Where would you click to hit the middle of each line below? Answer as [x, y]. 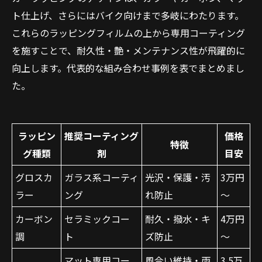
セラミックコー [97, 219]
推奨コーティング [101, 136]
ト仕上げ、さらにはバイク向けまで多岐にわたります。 [128, 15]
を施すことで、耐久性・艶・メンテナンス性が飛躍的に [128, 50]
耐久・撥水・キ [178, 219]
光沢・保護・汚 [178, 177]
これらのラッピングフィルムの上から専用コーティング [128, 33]
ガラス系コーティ [101, 177]
